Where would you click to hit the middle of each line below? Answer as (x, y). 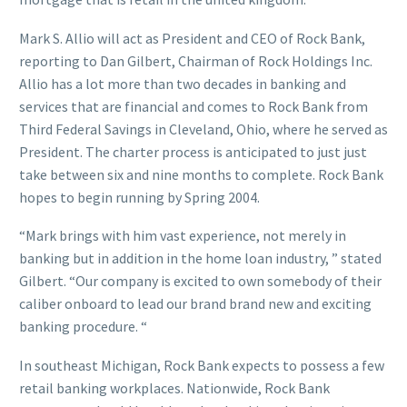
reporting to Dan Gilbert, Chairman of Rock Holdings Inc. (196, 60)
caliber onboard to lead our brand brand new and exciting (195, 304)
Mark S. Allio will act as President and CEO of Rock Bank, (192, 38)
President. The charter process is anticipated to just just (193, 151)
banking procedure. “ (83, 327)
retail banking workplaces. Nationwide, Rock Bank (174, 387)
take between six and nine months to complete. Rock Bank (201, 174)
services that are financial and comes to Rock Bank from (194, 106)
